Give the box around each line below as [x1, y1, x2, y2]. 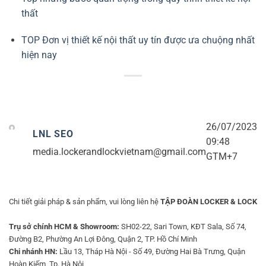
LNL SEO [33, 128, 74, 140]
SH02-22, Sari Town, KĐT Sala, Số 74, [119, 222, 246, 232]
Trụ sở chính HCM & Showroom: [9, 222, 119, 232]
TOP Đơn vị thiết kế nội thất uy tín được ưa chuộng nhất [21, 34, 255, 46]
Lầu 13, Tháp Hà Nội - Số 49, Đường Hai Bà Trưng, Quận [58, 247, 245, 256]
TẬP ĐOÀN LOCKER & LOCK [160, 197, 257, 207]
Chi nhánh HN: [9, 247, 58, 256]
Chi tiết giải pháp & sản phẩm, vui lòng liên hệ [9, 197, 160, 207]
